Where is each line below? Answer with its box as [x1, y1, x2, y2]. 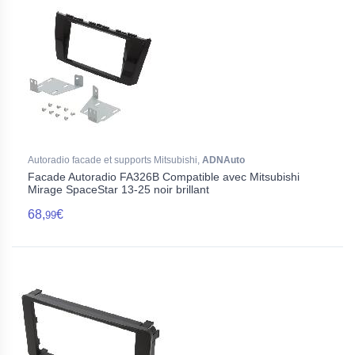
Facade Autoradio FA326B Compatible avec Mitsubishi [28, 170, 300, 183]
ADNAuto [202, 155, 245, 166]
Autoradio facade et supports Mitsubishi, [28, 155, 202, 166]
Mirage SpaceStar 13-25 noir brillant [28, 183, 209, 196]
